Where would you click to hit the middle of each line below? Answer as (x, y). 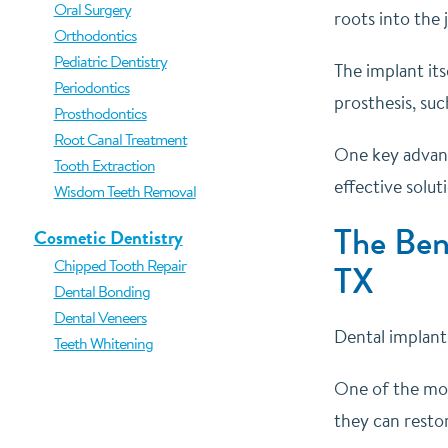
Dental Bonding (101, 291)
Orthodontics (95, 35)
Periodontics (91, 87)
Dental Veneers (100, 317)
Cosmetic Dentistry (108, 237)
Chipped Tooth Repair (119, 265)
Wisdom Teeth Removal (124, 191)
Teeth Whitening (103, 343)
